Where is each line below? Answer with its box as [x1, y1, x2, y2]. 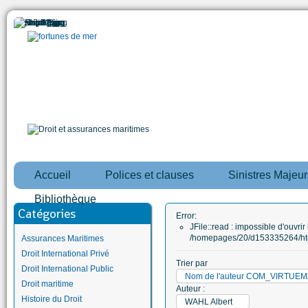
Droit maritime [21, 279, 74, 289]
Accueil [34, 169, 71, 181]
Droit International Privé [21, 249, 109, 258]
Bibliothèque [34, 193, 96, 205]
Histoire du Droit [21, 294, 82, 304]
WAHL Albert [185, 297, 232, 307]
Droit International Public [21, 264, 113, 274]
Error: [176, 211, 197, 221]
